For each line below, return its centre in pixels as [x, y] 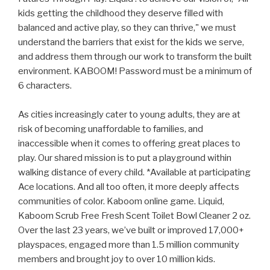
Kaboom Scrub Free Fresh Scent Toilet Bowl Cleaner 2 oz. [134, 216]
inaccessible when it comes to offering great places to [129, 144]
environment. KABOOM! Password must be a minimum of [135, 71]
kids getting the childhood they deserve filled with [121, 14]
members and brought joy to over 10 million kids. [117, 259]
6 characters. [45, 86]
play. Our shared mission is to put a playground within [125, 158]
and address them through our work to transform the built [135, 57]
